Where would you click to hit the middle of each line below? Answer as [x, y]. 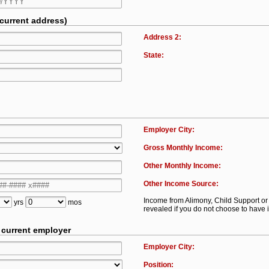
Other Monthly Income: [183, 166]
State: [154, 55]
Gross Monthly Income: [183, 148]
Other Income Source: [181, 184]
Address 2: [163, 37]
